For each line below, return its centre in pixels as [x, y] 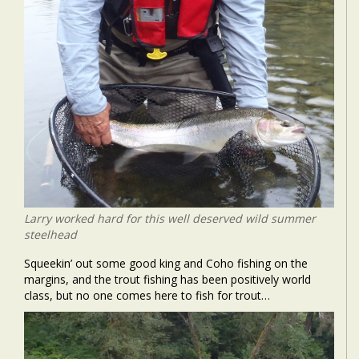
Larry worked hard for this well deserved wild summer [170, 218]
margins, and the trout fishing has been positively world [167, 279]
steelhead [50, 234]
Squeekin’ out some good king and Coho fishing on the [166, 263]
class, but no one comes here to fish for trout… [147, 295]
